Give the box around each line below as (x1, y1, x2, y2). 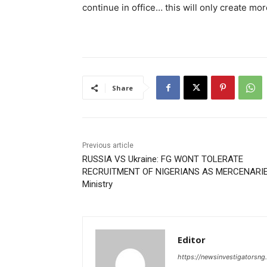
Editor (178, 234, 206, 246)
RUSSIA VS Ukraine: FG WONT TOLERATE (82, 154, 243, 165)
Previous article (82, 141, 133, 150)
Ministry (82, 179, 117, 190)
